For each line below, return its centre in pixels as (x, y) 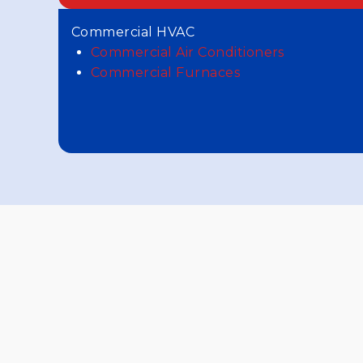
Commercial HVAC (133, 32)
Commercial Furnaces (166, 73)
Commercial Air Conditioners (188, 52)
